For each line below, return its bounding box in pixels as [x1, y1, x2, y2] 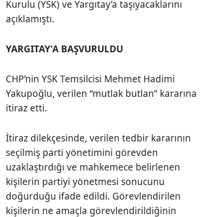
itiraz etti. [6, 101, 49, 114]
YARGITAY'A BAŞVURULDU [6, 42, 128, 55]
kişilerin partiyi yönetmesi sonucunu [6, 175, 165, 188]
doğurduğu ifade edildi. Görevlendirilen [6, 189, 181, 202]
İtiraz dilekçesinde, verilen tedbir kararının [6, 131, 191, 144]
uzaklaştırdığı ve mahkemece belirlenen [6, 160, 180, 173]
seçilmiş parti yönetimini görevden [6, 146, 158, 159]
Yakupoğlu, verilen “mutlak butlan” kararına [6, 87, 197, 100]
